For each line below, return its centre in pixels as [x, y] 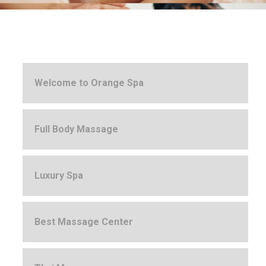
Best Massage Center [84, 222]
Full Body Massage [76, 129]
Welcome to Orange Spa [89, 83]
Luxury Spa [59, 175]
